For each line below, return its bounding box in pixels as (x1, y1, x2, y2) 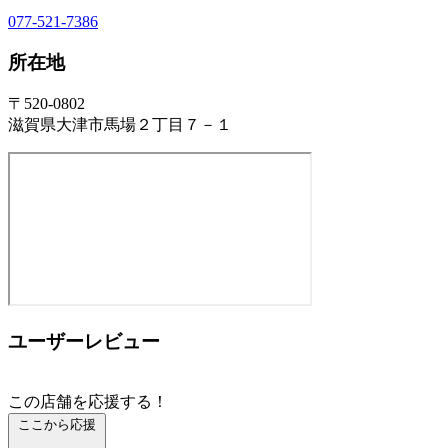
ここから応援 (18, 416, 96, 432)
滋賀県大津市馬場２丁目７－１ (8, 116, 232, 134)
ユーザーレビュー (8, 330, 160, 352)
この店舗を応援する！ (8, 392, 168, 410)
